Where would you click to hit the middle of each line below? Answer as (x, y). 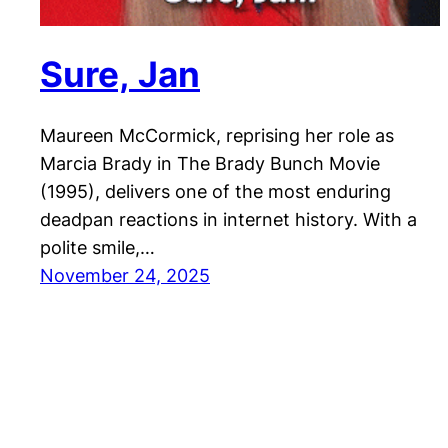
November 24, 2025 (125, 275)
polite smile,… (97, 247)
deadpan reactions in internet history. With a (228, 219)
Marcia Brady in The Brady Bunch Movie (210, 163)
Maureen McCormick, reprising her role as (217, 135)
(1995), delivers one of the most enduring (215, 191)
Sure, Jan (120, 73)
